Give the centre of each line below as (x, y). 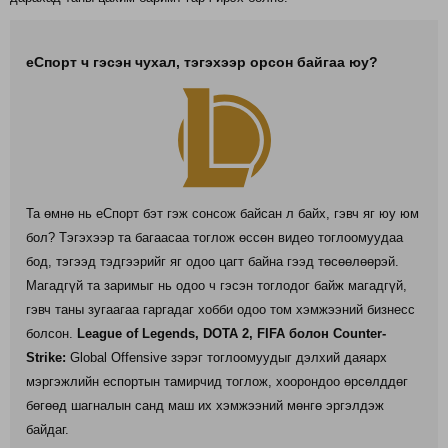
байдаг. (47, 429)
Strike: (46, 357)
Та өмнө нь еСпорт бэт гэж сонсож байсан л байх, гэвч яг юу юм (222, 213)
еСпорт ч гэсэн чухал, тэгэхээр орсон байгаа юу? (202, 61)
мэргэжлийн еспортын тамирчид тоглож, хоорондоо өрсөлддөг (217, 381)
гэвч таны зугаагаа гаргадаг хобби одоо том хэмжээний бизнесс (220, 309)
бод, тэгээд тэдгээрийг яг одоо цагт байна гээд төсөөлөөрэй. (212, 261)
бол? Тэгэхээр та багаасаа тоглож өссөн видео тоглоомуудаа (214, 237)
